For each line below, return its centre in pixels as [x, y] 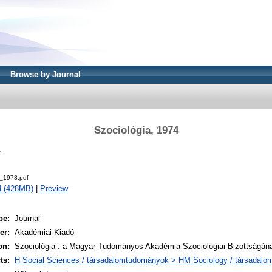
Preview [54, 189]
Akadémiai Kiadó [44, 233]
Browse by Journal [46, 74]
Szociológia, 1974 [136, 130]
